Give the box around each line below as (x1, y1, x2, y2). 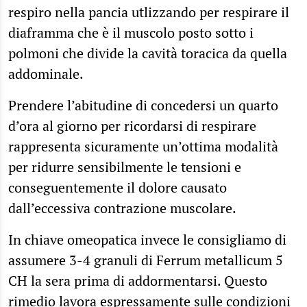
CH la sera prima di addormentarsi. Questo (8, 271, 267, 290)
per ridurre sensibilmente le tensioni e (8, 157, 241, 176)
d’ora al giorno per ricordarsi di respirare (8, 116, 256, 135)
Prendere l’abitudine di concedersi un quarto (8, 95, 278, 114)
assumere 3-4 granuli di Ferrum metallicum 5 (8, 250, 283, 269)
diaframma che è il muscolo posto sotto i (8, 23, 254, 42)
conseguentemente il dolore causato (8, 177, 227, 197)
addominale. (8, 64, 84, 83)
